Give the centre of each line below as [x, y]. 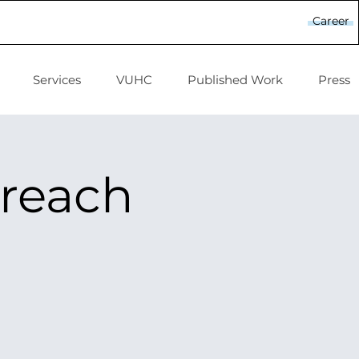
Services [57, 80]
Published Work [235, 80]
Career [331, 21]
